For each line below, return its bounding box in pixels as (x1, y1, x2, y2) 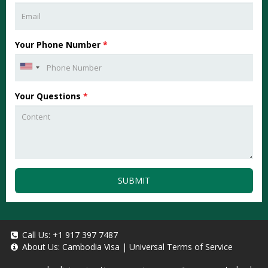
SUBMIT (118, 175, 150, 187)
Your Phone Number (15, 39, 103, 51)
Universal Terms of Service (129, 241, 233, 253)
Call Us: (20, 229, 53, 241)
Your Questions (15, 90, 83, 102)
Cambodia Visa (62, 241, 120, 253)
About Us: (20, 241, 62, 253)
